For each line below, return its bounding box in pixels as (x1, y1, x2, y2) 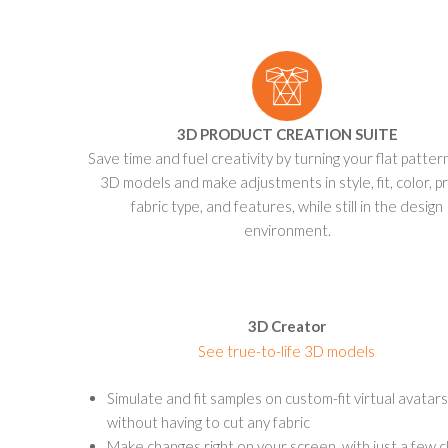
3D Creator (247, 317, 326, 335)
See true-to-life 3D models (198, 342, 375, 360)
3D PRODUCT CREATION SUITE (176, 125, 398, 143)
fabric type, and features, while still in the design (131, 197, 443, 215)
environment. (243, 221, 331, 239)
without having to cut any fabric (107, 413, 310, 431)
